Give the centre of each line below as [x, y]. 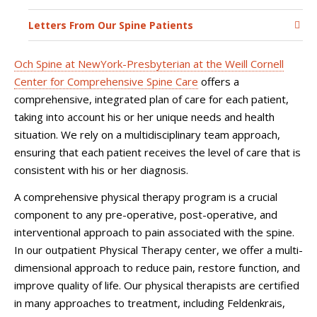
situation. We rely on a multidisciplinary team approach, [147, 134]
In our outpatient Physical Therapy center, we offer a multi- [158, 249]
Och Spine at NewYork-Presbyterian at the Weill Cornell [149, 64]
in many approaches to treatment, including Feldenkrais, [150, 302]
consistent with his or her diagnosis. [101, 170]
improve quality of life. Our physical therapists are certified [157, 285]
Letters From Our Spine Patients [111, 25]
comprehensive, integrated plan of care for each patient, [151, 99]
